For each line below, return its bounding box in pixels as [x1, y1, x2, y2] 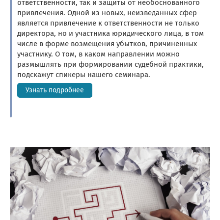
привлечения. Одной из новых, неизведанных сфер [17, 8, 197, 18]
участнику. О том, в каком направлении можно [17, 50, 180, 59]
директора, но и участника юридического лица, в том [17, 29, 204, 38]
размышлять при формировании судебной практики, [17, 60, 204, 69]
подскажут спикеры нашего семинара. [17, 70, 150, 80]
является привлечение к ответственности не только [17, 19, 199, 28]
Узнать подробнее [26, 85, 84, 94]
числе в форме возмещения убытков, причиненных [17, 39, 197, 49]
